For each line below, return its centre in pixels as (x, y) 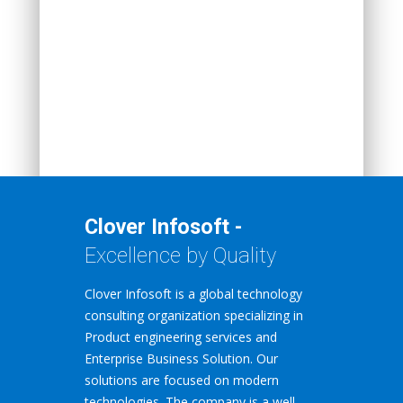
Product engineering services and (181, 336)
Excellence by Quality (180, 255)
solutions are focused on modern (182, 380)
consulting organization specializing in (194, 315)
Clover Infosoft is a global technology (193, 293)
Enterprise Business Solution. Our (181, 358)
